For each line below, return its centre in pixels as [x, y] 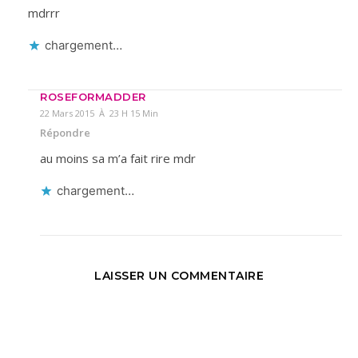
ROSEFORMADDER [93, 96]
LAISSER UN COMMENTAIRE [179, 275]
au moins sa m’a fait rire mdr [118, 158]
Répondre [65, 132]
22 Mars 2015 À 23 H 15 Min [99, 113]
